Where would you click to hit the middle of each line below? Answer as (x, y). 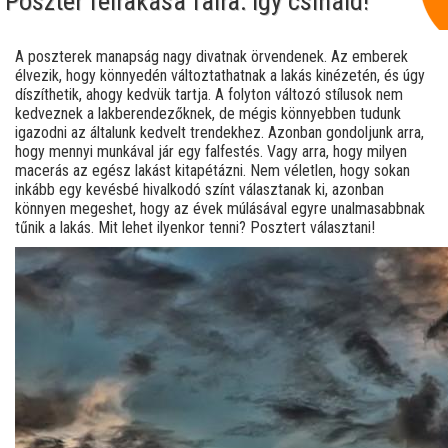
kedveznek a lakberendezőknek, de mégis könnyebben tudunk (208, 114)
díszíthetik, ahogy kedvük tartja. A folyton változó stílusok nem (209, 95)
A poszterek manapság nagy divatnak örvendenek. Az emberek (211, 57)
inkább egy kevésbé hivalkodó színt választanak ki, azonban (199, 190)
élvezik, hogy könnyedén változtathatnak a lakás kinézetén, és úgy (220, 76)
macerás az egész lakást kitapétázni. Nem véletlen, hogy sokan (212, 171)
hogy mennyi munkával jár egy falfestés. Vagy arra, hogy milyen (211, 152)
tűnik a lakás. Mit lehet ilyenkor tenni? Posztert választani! (195, 228)
